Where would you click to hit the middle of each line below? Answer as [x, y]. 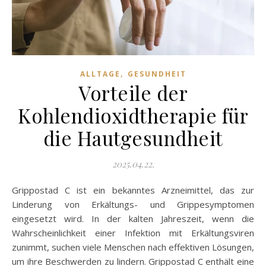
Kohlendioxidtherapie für [133, 115]
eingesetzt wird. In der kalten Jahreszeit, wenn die [133, 218]
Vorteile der [133, 92]
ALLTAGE [100, 74]
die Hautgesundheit [133, 137]
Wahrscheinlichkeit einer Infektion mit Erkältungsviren [133, 232]
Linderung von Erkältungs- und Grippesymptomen [133, 204]
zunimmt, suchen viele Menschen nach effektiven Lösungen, [133, 247]
